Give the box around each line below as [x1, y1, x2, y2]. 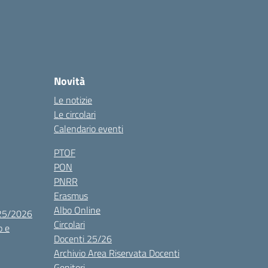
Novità [54, 73, 85, 89]
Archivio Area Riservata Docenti [54, 246, 179, 260]
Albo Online [54, 203, 100, 217]
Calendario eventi [54, 121, 123, 136]
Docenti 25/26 [54, 232, 112, 246]
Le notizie [54, 93, 92, 107]
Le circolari [54, 107, 96, 121]
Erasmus [54, 188, 88, 203]
